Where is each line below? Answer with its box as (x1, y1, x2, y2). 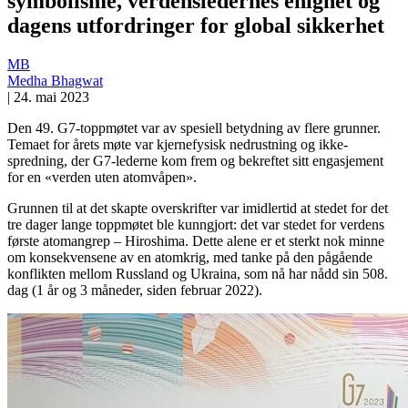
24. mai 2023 (14, 88, 89, 105)
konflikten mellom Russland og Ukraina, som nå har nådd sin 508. (7, 265, 388, 281)
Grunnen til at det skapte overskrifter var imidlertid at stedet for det (7, 199, 388, 216)
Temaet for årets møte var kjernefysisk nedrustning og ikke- (7, 136, 348, 152)
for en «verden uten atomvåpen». (7, 168, 197, 185)
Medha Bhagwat (7, 72, 103, 88)
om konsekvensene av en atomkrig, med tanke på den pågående (7, 249, 372, 265)
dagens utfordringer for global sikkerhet (7, 13, 384, 37)
